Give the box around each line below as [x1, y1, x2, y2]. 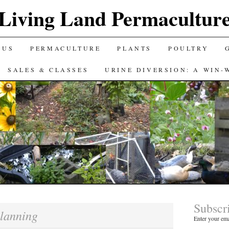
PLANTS [117, 44, 152, 52]
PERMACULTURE [30, 44, 101, 52]
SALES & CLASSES [8, 65, 89, 74]
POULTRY [168, 44, 209, 52]
